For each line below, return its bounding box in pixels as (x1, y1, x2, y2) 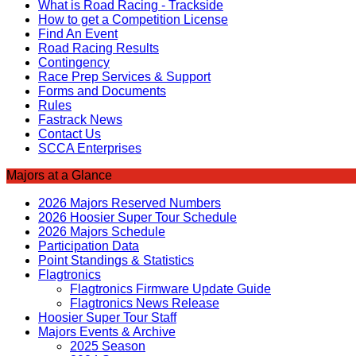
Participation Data (38, 239, 139, 253)
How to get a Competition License (38, 13, 228, 27)
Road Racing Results (38, 41, 159, 56)
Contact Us (38, 127, 101, 141)
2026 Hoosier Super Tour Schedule (38, 211, 237, 225)
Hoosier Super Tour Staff (38, 311, 176, 325)
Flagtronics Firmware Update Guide (70, 282, 271, 296)
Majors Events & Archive (38, 325, 176, 339)
